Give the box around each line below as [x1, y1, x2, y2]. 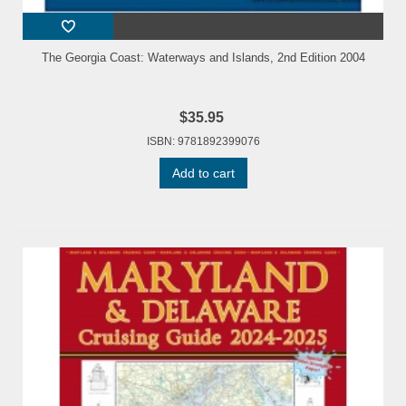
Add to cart [171, 166, 235, 181]
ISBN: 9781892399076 [146, 135, 260, 149]
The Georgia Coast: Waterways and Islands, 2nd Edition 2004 [41, 51, 365, 65]
